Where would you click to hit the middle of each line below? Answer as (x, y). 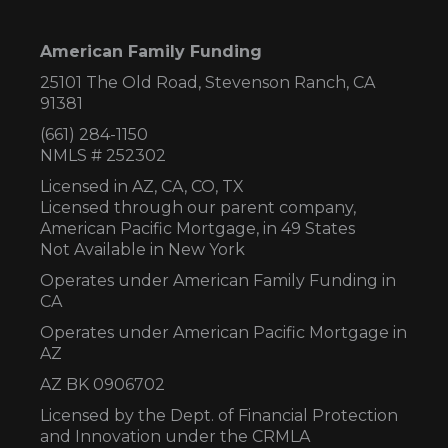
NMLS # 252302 (103, 155)
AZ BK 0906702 (102, 384)
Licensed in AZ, (100, 186)
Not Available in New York (142, 249)
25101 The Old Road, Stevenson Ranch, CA (207, 82)
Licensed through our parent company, (198, 207)
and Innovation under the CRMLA (175, 436)
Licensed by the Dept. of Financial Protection (219, 415)
